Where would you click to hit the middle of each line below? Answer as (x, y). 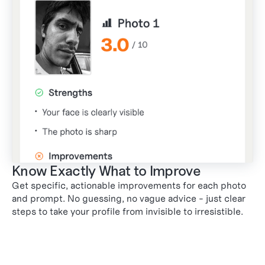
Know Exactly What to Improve (106, 170)
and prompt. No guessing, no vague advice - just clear (129, 198)
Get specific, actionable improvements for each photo (129, 185)
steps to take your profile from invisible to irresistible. (127, 211)
